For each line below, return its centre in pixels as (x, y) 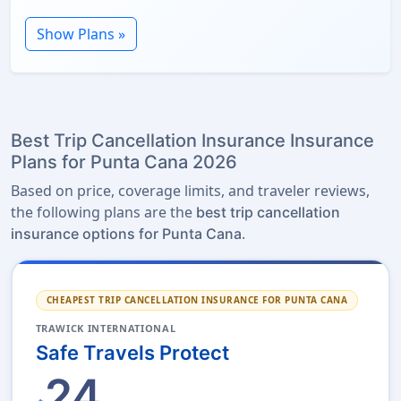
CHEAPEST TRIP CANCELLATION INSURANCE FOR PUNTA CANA (196, 299)
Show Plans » (81, 34)
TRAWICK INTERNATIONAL (106, 328)
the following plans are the (103, 213)
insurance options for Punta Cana (126, 234)
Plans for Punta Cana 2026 (124, 162)
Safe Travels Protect (132, 352)
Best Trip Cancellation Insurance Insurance (192, 141)
